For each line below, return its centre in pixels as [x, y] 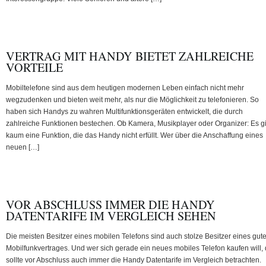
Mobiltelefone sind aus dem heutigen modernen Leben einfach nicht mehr [125, 88]
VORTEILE [34, 67]
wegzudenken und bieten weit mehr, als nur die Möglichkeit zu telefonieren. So [132, 99]
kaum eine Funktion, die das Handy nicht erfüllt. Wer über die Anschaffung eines [134, 135]
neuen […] [23, 147]
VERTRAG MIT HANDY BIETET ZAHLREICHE [130, 56]
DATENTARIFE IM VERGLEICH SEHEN [111, 216]
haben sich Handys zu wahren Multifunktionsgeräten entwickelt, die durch [124, 111]
